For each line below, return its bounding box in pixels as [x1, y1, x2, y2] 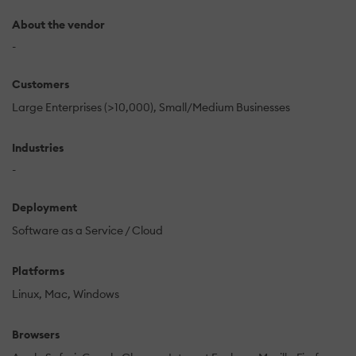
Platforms [12, 263, 64, 278]
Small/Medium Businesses [159, 99, 290, 114]
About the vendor [12, 17, 105, 32]
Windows [73, 286, 119, 301]
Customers [12, 76, 69, 91]
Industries [12, 140, 64, 155]
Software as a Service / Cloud [12, 222, 163, 238]
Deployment [12, 199, 77, 215]
